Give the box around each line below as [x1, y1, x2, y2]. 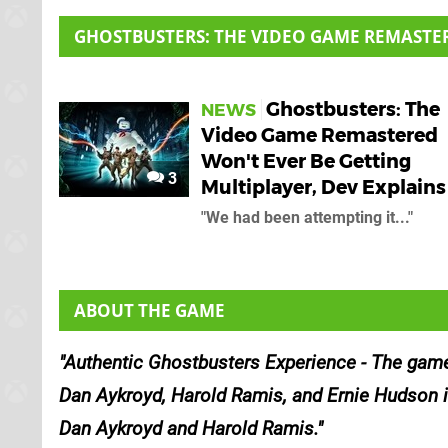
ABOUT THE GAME [74, 298, 225, 322]
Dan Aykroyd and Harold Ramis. [59, 416, 317, 440]
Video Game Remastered [201, 123, 438, 147]
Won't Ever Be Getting [201, 149, 411, 173]
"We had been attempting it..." [201, 207, 413, 227]
